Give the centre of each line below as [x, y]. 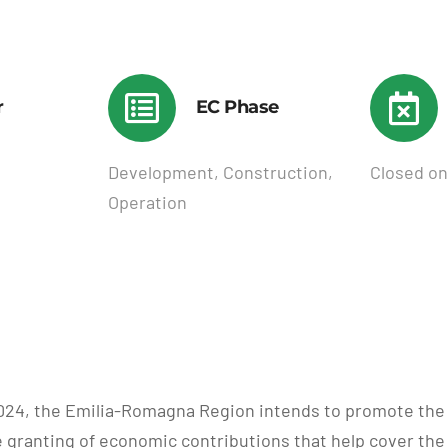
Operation [147, 201]
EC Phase [237, 106]
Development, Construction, [220, 171]
